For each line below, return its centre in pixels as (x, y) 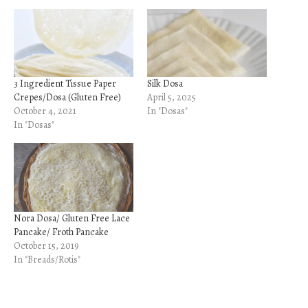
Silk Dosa (165, 84)
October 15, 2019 (46, 245)
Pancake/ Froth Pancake (61, 232)
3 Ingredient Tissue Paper (65, 84)
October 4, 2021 (45, 111)
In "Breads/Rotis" (47, 259)
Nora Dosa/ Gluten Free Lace (72, 218)
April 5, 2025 (172, 98)
